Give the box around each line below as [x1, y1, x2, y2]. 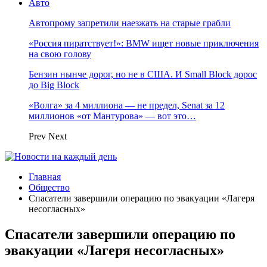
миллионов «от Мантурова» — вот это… [29, 111, 196, 121]
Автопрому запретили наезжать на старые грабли [29, 18, 231, 28]
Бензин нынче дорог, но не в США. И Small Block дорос [29, 69, 257, 79]
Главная [29, 172, 61, 182]
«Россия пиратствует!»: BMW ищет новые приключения [29, 38, 259, 48]
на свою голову [29, 49, 91, 59]
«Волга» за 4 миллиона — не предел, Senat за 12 [29, 100, 225, 110]
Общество [29, 182, 70, 193]
